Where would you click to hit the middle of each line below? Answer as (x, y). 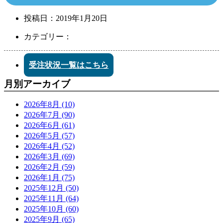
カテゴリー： (48, 36)
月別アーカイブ (37, 84)
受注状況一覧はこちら (69, 65)
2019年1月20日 (82, 18)
